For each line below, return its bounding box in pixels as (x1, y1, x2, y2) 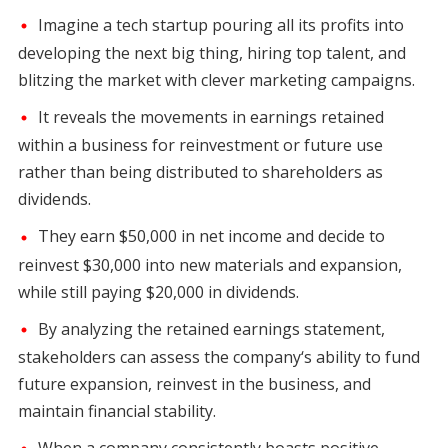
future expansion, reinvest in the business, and (17, 372, 371, 395)
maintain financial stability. (17, 399, 216, 422)
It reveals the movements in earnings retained (37, 106, 384, 129)
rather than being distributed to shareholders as (17, 161, 383, 184)
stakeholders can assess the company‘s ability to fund (17, 345, 420, 368)
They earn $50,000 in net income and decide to (37, 225, 385, 248)
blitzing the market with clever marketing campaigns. (17, 69, 415, 92)
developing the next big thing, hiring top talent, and (17, 42, 406, 65)
